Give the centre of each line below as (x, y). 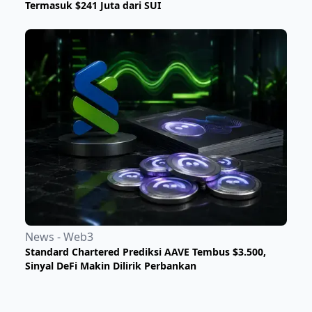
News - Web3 (59, 237)
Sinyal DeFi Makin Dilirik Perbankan (111, 266)
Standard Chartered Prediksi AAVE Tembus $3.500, (146, 252)
